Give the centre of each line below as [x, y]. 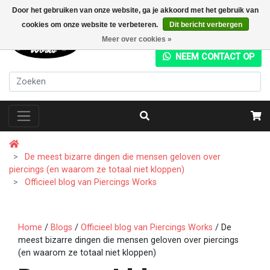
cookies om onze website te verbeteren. [90, 25]
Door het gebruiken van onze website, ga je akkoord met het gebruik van [135, 10]
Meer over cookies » [137, 39]
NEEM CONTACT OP [213, 57]
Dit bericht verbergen [206, 25]
